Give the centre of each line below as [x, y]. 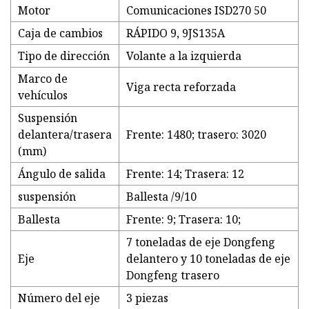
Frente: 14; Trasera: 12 [185, 174]
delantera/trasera [65, 135]
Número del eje [59, 298]
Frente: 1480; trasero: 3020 [196, 135]
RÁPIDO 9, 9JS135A [176, 33]
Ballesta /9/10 [161, 197]
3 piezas [147, 298]
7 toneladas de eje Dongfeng [201, 242]
